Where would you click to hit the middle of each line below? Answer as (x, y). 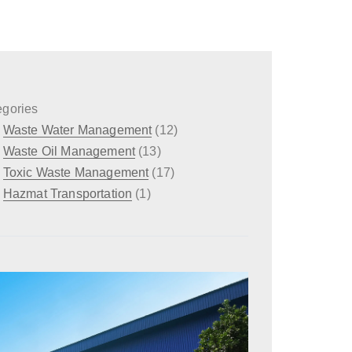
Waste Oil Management (69, 151)
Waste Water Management (77, 130)
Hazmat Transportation (68, 194)
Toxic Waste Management (76, 172)
